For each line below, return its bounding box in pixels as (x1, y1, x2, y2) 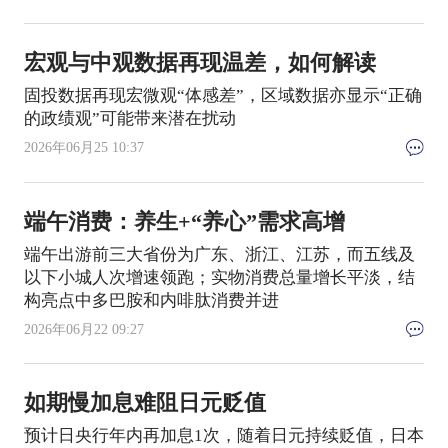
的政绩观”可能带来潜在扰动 (23, 109, 236, 129)
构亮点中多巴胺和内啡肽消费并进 (23, 290, 279, 310)
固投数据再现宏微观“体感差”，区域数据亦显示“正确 (23, 86, 422, 106)
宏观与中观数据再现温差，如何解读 (23, 51, 376, 76)
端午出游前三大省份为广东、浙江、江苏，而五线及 (23, 244, 415, 264)
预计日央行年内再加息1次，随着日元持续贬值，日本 (23, 426, 424, 446)
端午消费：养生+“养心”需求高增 (23, 209, 345, 234)
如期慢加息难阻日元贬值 (23, 391, 266, 416)
